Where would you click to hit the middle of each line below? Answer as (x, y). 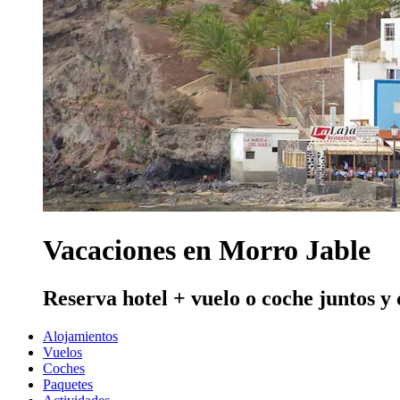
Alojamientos (80, 336)
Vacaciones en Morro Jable (207, 250)
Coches (64, 368)
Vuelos (62, 352)
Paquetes (68, 384)
